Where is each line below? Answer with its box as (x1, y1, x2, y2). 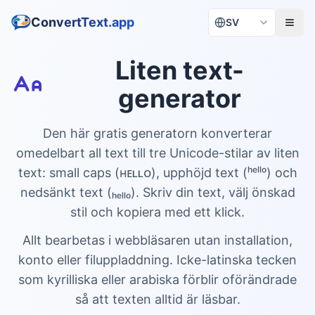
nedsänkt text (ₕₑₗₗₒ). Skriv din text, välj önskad (20, 185, 295, 200)
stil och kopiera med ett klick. (70, 205, 245, 219)
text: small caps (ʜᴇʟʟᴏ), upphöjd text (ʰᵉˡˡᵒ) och (18, 165, 297, 180)
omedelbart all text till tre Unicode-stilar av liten (15, 146, 300, 160)
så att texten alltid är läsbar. (75, 292, 240, 307)
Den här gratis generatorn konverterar (43, 126, 272, 141)
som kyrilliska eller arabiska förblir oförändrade (18, 272, 297, 287)
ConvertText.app (31, 15, 134, 30)
